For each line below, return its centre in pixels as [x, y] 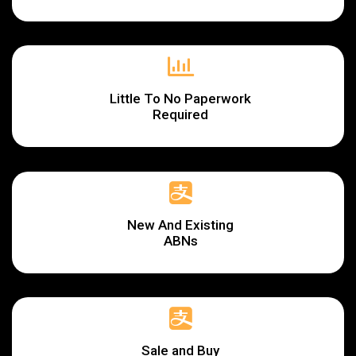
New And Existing [180, 224]
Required [180, 114]
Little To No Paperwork [180, 98]
